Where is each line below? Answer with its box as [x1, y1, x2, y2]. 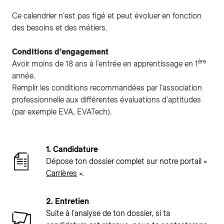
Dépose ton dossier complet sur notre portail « [46, 156, 207, 166]
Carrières [46, 168, 77, 178]
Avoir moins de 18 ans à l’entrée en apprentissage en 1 [12, 59, 198, 68]
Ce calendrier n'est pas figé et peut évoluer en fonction [12, 11, 201, 20]
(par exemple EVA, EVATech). [12, 107, 112, 116]
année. [12, 71, 37, 80]
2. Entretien [46, 196, 89, 206]
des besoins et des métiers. [12, 23, 109, 32]
